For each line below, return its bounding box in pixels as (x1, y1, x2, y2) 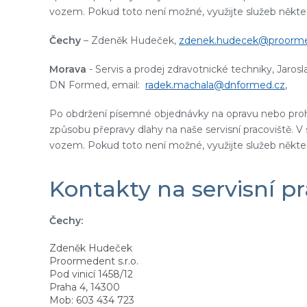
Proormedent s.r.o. (49, 255, 138, 267)
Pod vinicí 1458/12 (49, 268, 133, 280)
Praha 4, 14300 (49, 281, 120, 293)
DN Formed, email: (49, 79, 145, 91)
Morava (49, 63, 86, 75)
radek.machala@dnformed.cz (145, 79, 285, 91)
